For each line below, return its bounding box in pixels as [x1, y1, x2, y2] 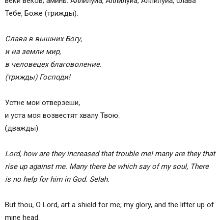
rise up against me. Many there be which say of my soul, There [5, 162, 209, 171]
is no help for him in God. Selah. [5, 175, 110, 184]
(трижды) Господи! [5, 73, 70, 82]
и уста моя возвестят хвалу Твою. [5, 111, 120, 120]
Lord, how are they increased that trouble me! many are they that [5, 149, 215, 159]
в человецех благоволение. [5, 60, 102, 69]
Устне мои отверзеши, [5, 98, 80, 108]
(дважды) [5, 124, 38, 133]
